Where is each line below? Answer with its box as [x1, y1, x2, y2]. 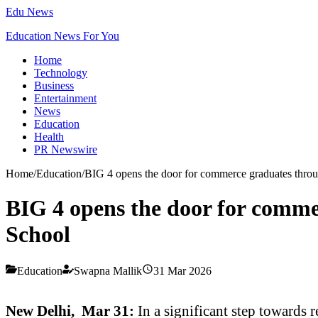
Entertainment [34, 92, 97, 104]
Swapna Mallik [74, 264, 142, 277]
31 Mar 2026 [153, 264, 212, 277]
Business [34, 79, 74, 92]
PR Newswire [34, 143, 97, 155]
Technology [34, 67, 87, 79]
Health [34, 131, 64, 143]
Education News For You [6, 30, 119, 42]
